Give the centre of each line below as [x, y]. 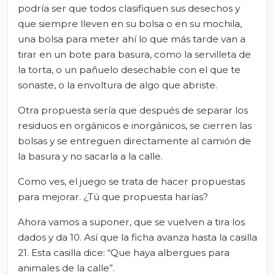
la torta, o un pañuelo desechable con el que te [129, 70]
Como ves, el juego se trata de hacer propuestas [131, 182]
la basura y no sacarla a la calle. [90, 157]
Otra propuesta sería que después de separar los [133, 110]
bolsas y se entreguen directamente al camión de [134, 141]
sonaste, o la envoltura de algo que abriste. [118, 85]
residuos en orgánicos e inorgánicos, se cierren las [135, 126]
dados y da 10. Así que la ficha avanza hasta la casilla [137, 238]
